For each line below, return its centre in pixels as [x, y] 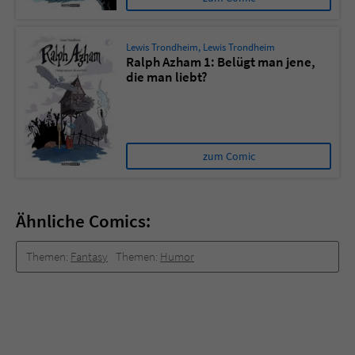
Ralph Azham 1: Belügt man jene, [221, 62]
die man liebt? [167, 77]
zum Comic [229, 157]
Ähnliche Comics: [83, 221]
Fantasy [89, 257]
